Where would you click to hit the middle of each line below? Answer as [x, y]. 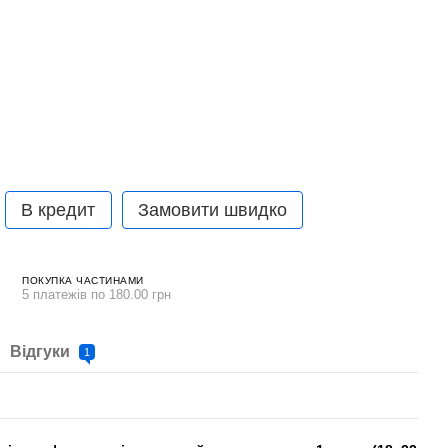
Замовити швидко [212, 210]
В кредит [58, 210]
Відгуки [42, 351]
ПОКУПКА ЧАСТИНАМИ [83, 280]
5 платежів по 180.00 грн [96, 294]
